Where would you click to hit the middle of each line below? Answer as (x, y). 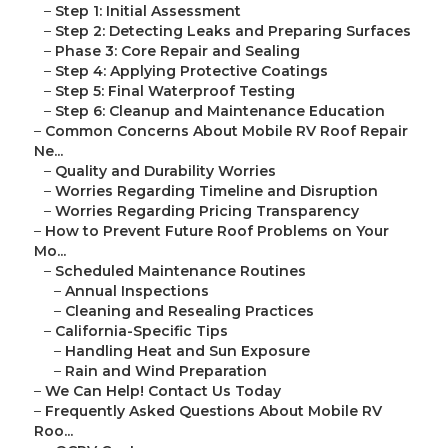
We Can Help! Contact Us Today (163, 391)
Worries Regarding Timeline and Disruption (216, 191)
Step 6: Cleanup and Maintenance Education (220, 111)
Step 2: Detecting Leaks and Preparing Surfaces (233, 31)
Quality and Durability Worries (165, 171)
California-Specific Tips (141, 331)
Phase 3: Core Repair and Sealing (177, 51)
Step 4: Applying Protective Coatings (191, 71)
